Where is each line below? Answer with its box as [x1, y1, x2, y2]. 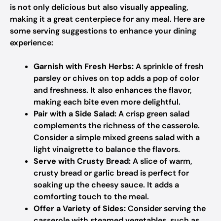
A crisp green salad [116, 109, 189, 119]
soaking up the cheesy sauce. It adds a [34, 180, 179, 190]
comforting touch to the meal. [34, 191, 149, 202]
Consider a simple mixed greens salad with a [34, 132, 200, 143]
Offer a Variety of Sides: [34, 203, 126, 214]
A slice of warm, [131, 156, 192, 166]
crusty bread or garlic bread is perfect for [34, 168, 189, 178]
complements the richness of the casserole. [34, 120, 200, 131]
